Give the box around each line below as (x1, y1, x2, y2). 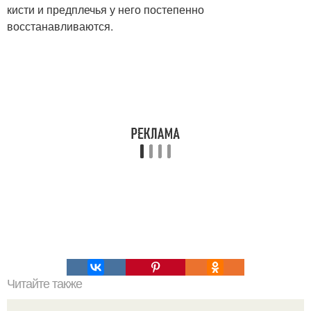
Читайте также (7, 277, 82, 291)
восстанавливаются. (7, 18, 113, 34)
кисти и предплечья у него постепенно (7, 1, 204, 17)
